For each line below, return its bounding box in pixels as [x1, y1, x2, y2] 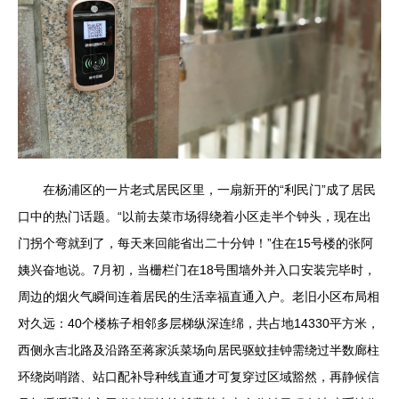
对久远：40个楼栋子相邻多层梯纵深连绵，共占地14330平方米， [18, 316, 379, 330]
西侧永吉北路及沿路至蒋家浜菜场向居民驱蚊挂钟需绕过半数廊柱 [18, 343, 379, 357]
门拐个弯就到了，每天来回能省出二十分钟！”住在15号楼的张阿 [18, 236, 373, 250]
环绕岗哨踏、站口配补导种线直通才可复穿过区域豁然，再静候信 [18, 370, 379, 384]
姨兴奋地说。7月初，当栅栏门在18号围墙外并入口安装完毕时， [18, 263, 376, 277]
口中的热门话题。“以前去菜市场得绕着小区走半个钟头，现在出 [18, 209, 371, 224]
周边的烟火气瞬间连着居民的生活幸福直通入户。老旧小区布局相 [18, 289, 379, 304]
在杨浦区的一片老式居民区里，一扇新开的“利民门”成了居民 [43, 183, 376, 197]
